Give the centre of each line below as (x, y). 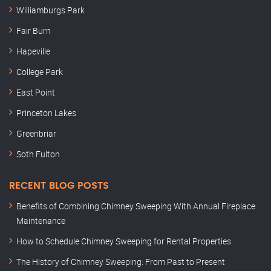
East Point (36, 92)
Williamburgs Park (51, 10)
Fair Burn (34, 31)
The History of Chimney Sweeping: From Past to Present (121, 262)
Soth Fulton (38, 154)
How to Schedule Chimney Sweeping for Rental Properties (124, 241)
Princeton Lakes (46, 113)
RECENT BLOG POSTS (59, 186)
